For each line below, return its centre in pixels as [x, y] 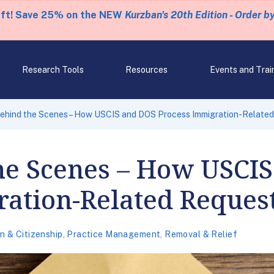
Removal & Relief [201, 234]
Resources [147, 70]
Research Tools [53, 70]
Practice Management [114, 234]
